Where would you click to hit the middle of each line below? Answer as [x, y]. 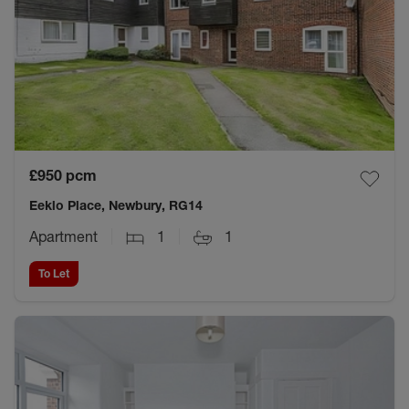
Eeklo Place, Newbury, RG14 [116, 205]
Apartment [63, 236]
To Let [54, 273]
